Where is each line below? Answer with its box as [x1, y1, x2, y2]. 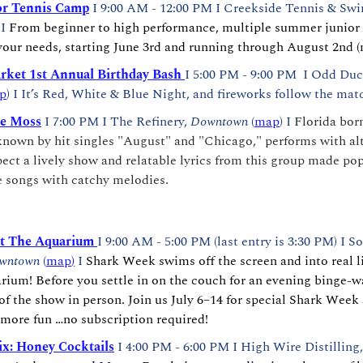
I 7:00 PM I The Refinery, [45, 111, 190, 131]
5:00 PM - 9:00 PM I [193, 64, 308, 84]
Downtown [190, 111, 248, 131]
